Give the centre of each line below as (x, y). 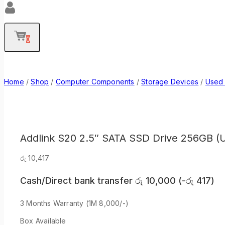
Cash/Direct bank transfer (78, 181)
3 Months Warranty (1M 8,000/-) (74, 203)
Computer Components (95, 81)
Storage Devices (170, 81)
